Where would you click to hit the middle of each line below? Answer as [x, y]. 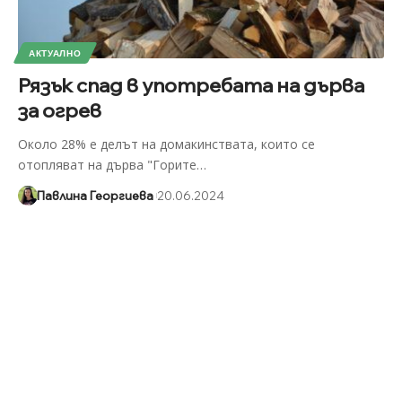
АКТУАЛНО [55, 53]
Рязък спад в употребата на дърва [191, 86]
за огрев [59, 111]
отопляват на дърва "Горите [107, 165]
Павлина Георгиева [95, 196]
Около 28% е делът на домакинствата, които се [166, 144]
